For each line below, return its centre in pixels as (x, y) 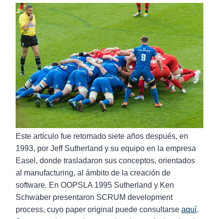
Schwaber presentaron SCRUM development (94, 197)
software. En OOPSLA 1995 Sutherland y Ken (95, 185)
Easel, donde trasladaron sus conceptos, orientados (105, 161)
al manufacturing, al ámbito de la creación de (93, 173)
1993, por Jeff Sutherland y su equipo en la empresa (106, 148)
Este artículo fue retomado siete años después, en (102, 136)
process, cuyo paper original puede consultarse (99, 209)
